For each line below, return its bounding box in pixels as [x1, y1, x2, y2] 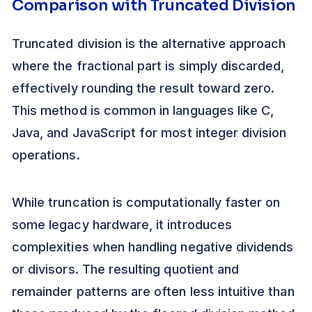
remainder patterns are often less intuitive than [12, 284, 295, 299]
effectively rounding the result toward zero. [12, 81, 275, 96]
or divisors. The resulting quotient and [12, 262, 240, 277]
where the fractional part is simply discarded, [12, 58, 285, 74]
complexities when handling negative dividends [12, 240, 294, 255]
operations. [12, 148, 80, 163]
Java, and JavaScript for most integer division [12, 125, 287, 141]
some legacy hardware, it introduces [12, 217, 232, 233]
